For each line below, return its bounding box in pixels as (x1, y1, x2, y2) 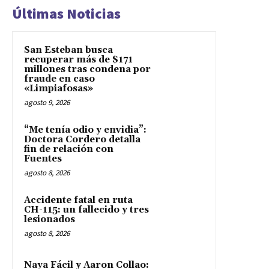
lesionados (24, 213, 75, 225)
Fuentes (24, 153, 62, 165)
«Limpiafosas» (24, 82, 93, 94)
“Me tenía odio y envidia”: (24, 124, 147, 136)
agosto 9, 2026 (24, 97, 70, 107)
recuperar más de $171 (24, 53, 133, 65)
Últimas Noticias (12, 4, 121, 23)
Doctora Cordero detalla (24, 133, 141, 145)
